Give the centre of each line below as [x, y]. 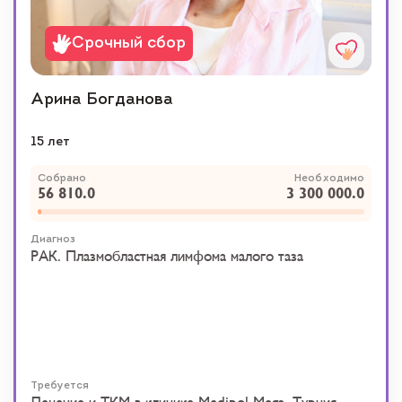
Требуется [60, 386]
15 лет [50, 143]
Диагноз [53, 240]
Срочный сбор [129, 44]
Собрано [62, 179]
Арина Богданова [102, 100]
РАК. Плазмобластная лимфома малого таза [167, 257]
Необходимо [329, 179]
